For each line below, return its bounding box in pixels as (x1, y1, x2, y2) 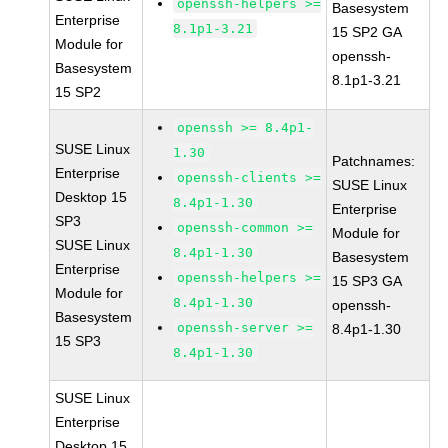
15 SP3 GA (332, 273, 403, 289)
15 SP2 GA (332, 24, 403, 40)
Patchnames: (332, 153, 416, 169)
